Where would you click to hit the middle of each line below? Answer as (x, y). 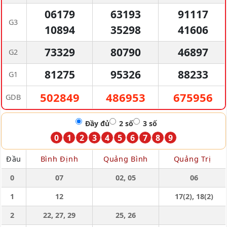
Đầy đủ (97, 123)
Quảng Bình (126, 159)
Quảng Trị (192, 159)
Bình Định (59, 159)
